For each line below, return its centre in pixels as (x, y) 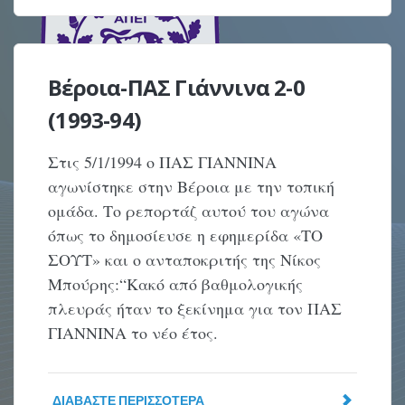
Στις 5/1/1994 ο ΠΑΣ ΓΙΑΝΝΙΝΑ (163, 162)
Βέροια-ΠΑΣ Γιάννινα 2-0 (176, 87)
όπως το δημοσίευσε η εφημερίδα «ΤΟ (186, 235)
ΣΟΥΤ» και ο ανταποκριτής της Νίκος (185, 259)
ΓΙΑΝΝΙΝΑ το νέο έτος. (133, 333)
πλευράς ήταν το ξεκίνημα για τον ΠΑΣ (195, 308)
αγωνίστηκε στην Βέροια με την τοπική (192, 186)
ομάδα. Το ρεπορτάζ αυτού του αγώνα (189, 211)
